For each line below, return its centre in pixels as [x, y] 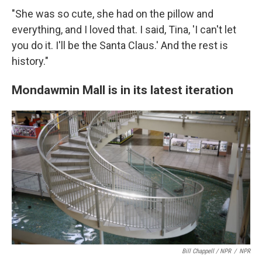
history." [30, 61]
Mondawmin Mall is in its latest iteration [123, 89]
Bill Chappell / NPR [206, 251]
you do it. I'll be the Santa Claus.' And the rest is [120, 45]
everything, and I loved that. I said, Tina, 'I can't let [124, 29]
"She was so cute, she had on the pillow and [113, 13]
